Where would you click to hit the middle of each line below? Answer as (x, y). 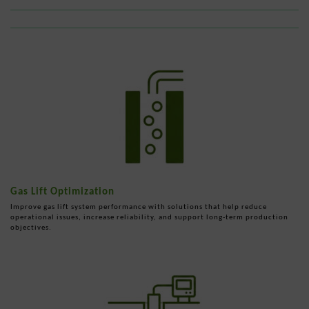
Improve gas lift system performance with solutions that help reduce (139, 206)
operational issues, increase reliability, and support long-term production (149, 217)
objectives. (31, 227)
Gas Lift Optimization (62, 191)
